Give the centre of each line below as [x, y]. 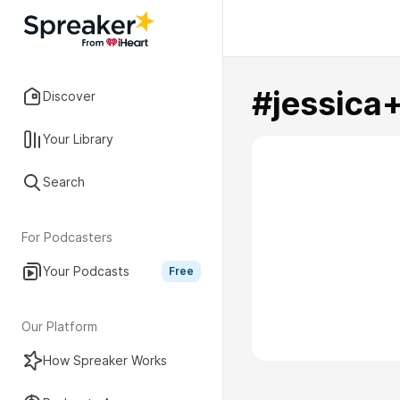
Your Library [78, 139]
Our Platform [59, 326]
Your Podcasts [86, 271]
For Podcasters [67, 237]
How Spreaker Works [105, 360]
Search [64, 182]
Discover [69, 96]
